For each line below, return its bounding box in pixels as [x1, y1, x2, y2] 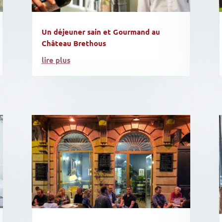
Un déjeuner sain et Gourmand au [41, 26, 160, 37]
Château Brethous [41, 38, 106, 48]
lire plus [41, 55, 70, 65]
